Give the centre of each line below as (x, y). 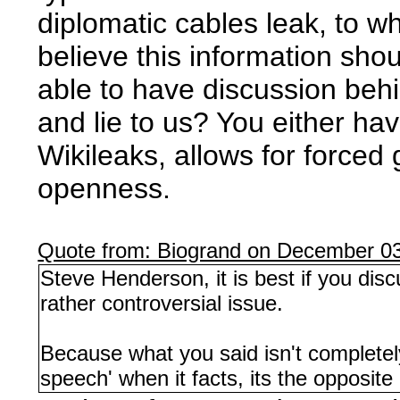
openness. (104, 188)
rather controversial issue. (162, 303)
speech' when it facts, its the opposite (217, 378)
